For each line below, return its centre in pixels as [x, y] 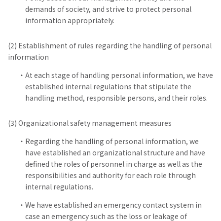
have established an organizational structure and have [115, 152]
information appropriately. [70, 20]
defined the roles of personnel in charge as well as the [114, 164]
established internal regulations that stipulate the [108, 86]
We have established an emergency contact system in [113, 205]
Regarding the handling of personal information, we [112, 141]
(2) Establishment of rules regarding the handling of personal [110, 45]
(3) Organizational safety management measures [90, 123]
